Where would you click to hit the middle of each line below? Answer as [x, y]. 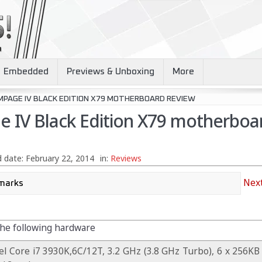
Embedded [26, 72]
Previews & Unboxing [110, 72]
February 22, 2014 [60, 158]
